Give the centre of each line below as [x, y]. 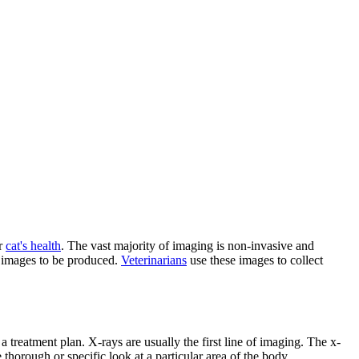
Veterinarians [154, 260]
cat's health [33, 245]
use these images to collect [255, 260]
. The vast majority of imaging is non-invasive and [188, 245]
